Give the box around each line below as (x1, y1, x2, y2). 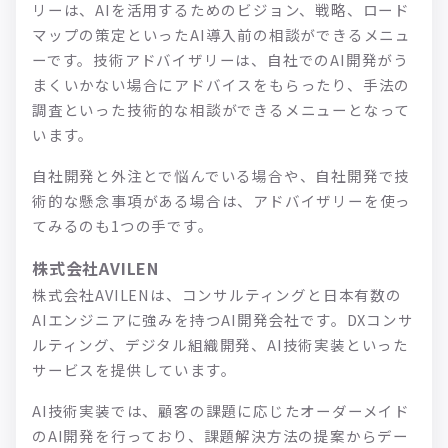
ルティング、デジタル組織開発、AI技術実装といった (32, 334, 409, 356)
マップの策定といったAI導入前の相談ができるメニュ (32, 24, 412, 46)
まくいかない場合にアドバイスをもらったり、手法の (32, 74, 411, 96)
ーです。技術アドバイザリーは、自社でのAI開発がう (32, 49, 410, 71)
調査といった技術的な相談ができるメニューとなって (32, 99, 411, 121)
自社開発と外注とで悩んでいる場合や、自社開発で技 (32, 165, 411, 187)
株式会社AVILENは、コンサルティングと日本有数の (32, 284, 402, 306)
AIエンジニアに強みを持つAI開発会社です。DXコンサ (32, 309, 414, 331)
